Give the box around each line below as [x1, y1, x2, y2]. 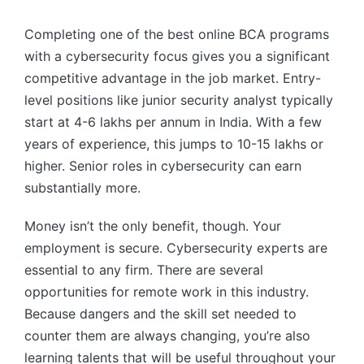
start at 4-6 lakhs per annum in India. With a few [24, 114, 322, 131]
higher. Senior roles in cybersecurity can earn [24, 158, 301, 175]
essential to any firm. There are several [24, 262, 263, 279]
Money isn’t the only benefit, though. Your [24, 218, 281, 235]
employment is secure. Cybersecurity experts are [24, 240, 327, 257]
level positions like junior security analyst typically [24, 92, 333, 109]
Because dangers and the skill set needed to [24, 305, 297, 323]
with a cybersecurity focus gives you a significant [24, 48, 330, 65]
